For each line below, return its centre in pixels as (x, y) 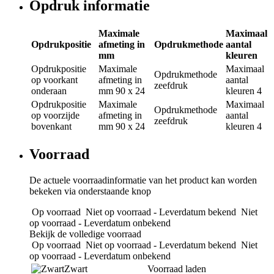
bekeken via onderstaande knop (90, 191)
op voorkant (54, 80)
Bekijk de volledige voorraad (85, 234)
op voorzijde (55, 115)
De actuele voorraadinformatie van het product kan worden (143, 180)
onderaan (49, 91)
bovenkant (51, 126)
